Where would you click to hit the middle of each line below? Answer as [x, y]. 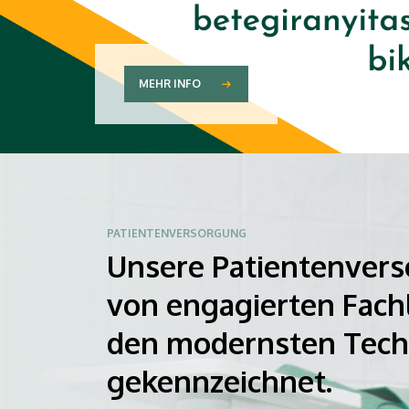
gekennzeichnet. [220, 381]
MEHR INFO [170, 84]
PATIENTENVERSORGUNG [177, 233]
